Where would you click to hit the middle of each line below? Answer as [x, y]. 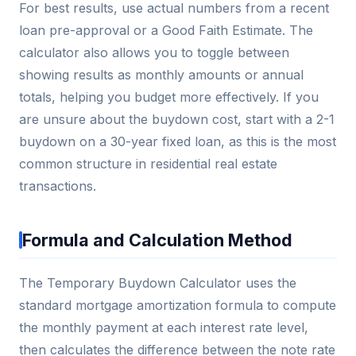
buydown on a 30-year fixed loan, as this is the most [178, 141]
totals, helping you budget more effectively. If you [169, 97]
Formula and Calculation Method [157, 240]
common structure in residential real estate [148, 163]
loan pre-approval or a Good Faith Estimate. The [166, 30]
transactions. [58, 186]
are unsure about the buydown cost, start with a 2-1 [177, 119]
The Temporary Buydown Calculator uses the [158, 282]
